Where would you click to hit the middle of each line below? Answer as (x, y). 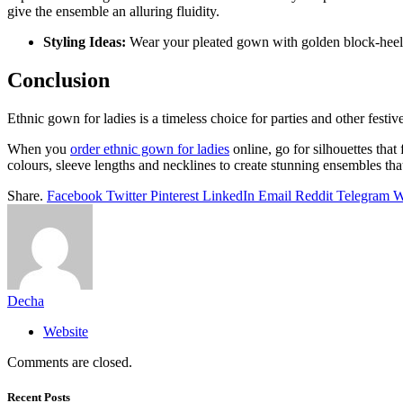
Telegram (363, 196)
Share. (25, 196)
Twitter (126, 196)
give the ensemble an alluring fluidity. (115, 12)
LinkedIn (228, 196)
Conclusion (58, 81)
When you (39, 149)
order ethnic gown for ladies (150, 149)
